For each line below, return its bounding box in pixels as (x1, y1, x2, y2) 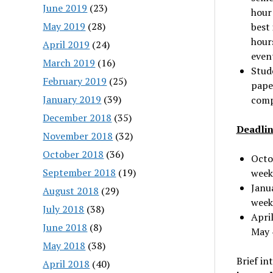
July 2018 (43, 202, 85, 216)
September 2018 (43, 165, 116, 179)
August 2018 (43, 183, 99, 197)
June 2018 (43, 220, 88, 234)
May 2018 (43, 238, 86, 252)
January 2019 (43, 92, 102, 106)
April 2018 (43, 257, 90, 271)
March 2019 (43, 55, 96, 69)
